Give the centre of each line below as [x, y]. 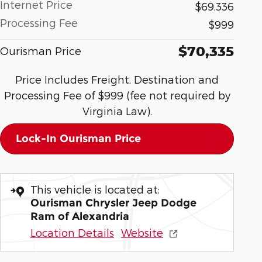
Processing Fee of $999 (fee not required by [117, 95]
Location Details [72, 232]
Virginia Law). [117, 111]
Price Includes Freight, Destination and [117, 79]
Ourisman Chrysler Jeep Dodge [113, 203]
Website [142, 232]
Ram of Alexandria [80, 216]
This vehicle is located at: [95, 189]
